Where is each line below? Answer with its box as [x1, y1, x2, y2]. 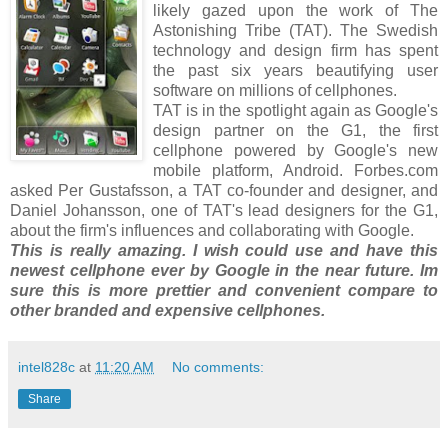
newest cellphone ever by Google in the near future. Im [10, 261, 438, 279]
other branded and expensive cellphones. [10, 301, 325, 319]
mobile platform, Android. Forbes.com [153, 161, 438, 179]
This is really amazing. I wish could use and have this [10, 241, 438, 259]
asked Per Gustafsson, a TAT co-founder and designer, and [10, 181, 438, 199]
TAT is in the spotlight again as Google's [153, 101, 438, 119]
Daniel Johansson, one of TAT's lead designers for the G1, [10, 201, 438, 219]
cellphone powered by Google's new [153, 141, 438, 159]
